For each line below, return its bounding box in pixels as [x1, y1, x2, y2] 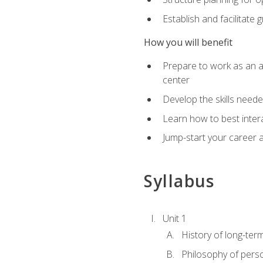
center [162, 73, 190, 87]
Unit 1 [162, 211, 187, 225]
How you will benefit [143, 36, 232, 49]
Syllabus [143, 170, 215, 193]
